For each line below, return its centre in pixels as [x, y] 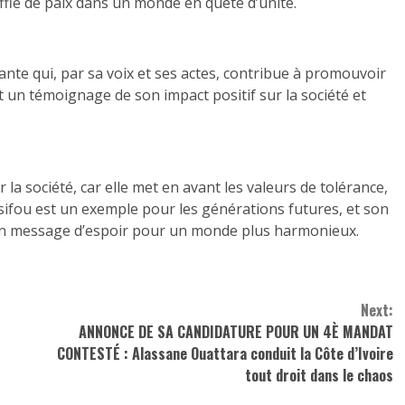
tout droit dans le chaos [319, 375]
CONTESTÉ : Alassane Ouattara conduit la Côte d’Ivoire [225, 353]
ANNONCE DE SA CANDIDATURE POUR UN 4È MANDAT [235, 331]
